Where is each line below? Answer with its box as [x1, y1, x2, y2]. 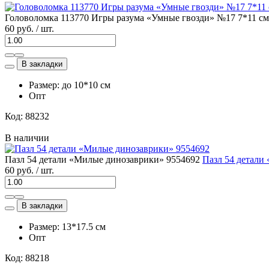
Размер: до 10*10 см [29, 79, 110, 90]
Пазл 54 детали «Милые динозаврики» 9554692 [5, 154, 200, 165]
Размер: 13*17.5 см [29, 221, 106, 232]
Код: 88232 [5, 110, 49, 121]
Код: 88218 [5, 252, 49, 263]
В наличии [5, 132, 49, 143]
